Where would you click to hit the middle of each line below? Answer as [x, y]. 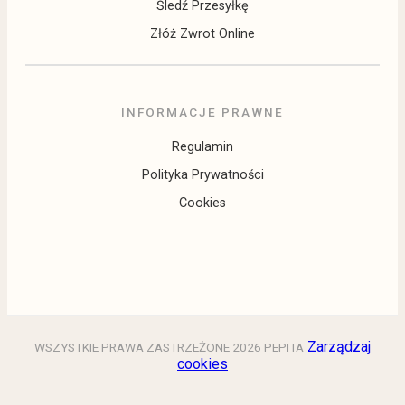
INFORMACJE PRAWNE [202, 112]
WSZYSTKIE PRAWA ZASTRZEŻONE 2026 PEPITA [169, 347]
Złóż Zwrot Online [202, 33]
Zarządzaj [339, 346]
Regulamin [202, 146]
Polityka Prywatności [202, 174]
